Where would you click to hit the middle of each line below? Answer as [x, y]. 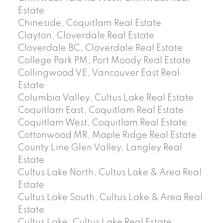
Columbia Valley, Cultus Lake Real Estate [106, 98]
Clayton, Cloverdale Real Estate [86, 36]
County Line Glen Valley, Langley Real [100, 148]
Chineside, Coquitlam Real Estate [89, 24]
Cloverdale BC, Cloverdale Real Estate [100, 49]
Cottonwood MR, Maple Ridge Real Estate [107, 136]
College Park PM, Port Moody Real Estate [104, 61]
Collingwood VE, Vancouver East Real [99, 73]
